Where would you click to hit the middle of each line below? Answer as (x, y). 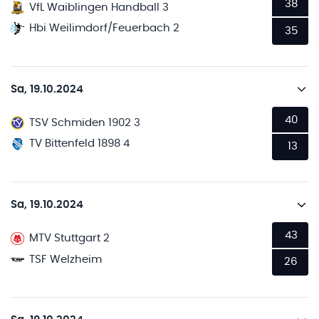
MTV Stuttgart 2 (70, 238)
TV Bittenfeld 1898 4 (80, 144)
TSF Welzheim (66, 259)
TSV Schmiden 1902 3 (85, 122)
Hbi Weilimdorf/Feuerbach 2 (105, 28)
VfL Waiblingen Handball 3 (99, 7)
